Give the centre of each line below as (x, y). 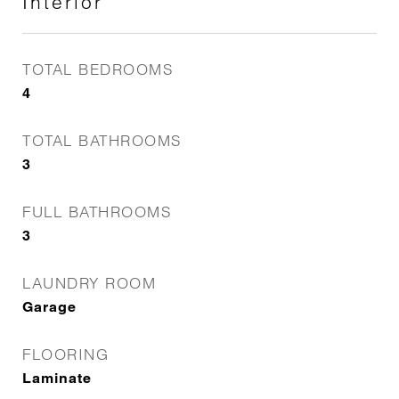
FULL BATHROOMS (97, 212)
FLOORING (65, 354)
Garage (49, 307)
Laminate (57, 378)
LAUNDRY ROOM (89, 283)
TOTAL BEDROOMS (98, 69)
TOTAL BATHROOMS (102, 140)
